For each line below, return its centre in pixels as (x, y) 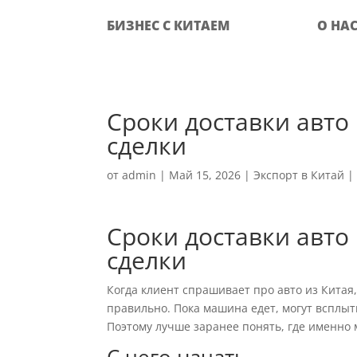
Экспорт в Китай (299, 175)
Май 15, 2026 (205, 175)
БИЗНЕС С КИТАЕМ (169, 25)
